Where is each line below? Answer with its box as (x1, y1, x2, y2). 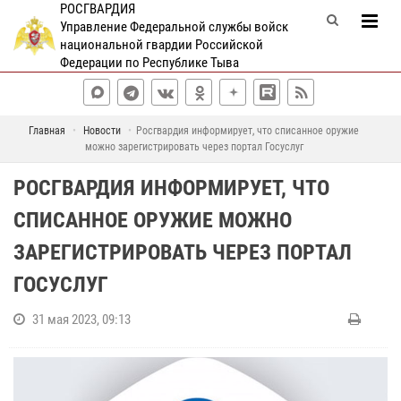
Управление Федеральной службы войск (59, 19, 288, 35)
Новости (83, 124, 121, 137)
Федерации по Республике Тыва (59, 55, 239, 71)
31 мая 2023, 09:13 (32, 311, 131, 328)
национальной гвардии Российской (59, 37, 263, 53)
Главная (29, 124, 65, 137)
